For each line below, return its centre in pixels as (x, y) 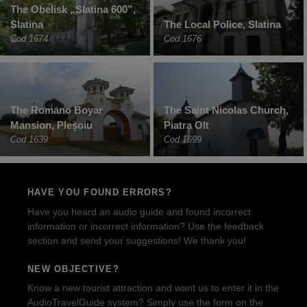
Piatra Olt (186, 125)
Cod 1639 (29, 140)
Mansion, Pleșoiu (51, 125)
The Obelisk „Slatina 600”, (73, 9)
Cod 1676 (183, 38)
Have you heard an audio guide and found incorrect (139, 211)
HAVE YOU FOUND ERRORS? (100, 193)
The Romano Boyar (57, 110)
